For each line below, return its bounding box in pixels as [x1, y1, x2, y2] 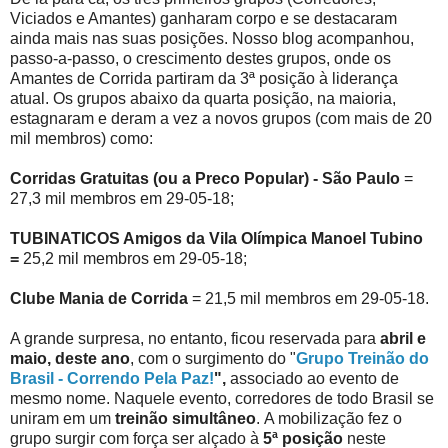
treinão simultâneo [115, 409, 256, 427]
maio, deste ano [10, 349, 130, 367]
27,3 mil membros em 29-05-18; [10, 189, 234, 207]
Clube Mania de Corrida [10, 289, 188, 307]
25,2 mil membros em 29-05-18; [19, 249, 247, 267]
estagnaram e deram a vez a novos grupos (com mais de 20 [10, 109, 432, 127]
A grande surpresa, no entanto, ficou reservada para [10, 329, 380, 347]
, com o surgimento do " [130, 349, 296, 367]
